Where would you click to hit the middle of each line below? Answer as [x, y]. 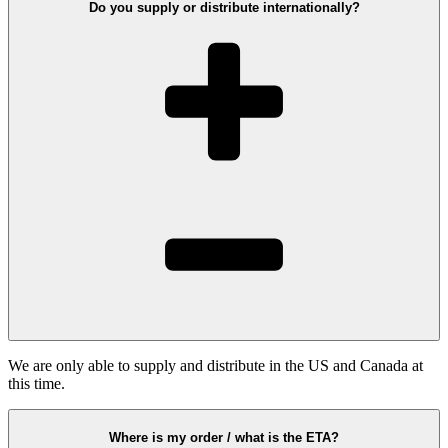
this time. [36, 384]
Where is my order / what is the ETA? [224, 437]
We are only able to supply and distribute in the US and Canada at [215, 366]
